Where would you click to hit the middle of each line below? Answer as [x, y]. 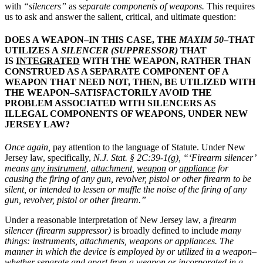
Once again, [29, 147]
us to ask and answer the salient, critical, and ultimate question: [120, 16]
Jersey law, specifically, [49, 158]
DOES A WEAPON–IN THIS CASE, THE [92, 40]
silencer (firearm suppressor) [58, 231]
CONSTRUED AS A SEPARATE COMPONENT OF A [117, 72]
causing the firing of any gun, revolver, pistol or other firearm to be [128, 179]
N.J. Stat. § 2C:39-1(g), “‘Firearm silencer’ [174, 158]
